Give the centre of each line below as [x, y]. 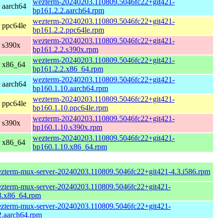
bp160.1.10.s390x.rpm [67, 127]
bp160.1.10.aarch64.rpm [70, 88]
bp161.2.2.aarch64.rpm [68, 10]
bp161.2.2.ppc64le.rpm [68, 30]
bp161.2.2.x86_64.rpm [68, 69]
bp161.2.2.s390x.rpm [65, 49]
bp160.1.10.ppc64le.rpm [70, 108]
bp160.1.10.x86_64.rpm [70, 146]
